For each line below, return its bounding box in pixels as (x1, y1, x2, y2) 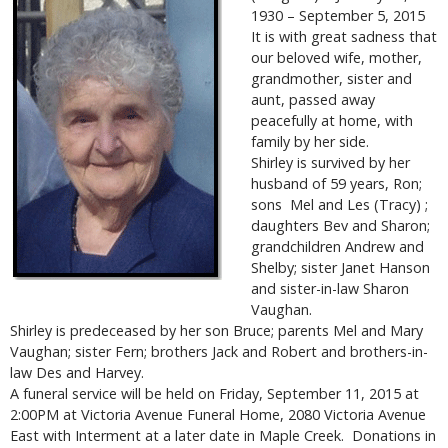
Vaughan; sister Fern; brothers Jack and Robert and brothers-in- (10, 341, 428, 361)
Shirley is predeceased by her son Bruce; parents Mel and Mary (10, 320, 423, 340)
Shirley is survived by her (250, 152, 410, 172)
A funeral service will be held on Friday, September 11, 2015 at (10, 383, 419, 403)
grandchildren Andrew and (250, 236, 424, 256)
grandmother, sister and (250, 68, 412, 88)
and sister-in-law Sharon (250, 278, 409, 298)
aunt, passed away (250, 89, 375, 109)
